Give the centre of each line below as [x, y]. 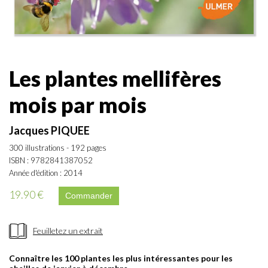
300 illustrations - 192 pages [58, 148]
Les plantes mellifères [115, 79]
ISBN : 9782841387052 [51, 161]
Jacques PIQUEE [49, 131]
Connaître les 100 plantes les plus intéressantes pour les [121, 258]
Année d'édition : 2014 [46, 173]
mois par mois [78, 105]
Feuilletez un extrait [68, 231]
